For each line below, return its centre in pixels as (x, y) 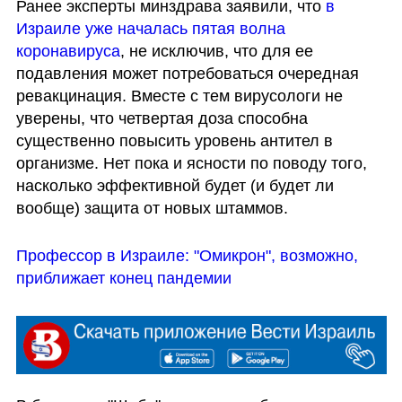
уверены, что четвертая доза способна (162, 118)
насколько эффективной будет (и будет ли (175, 185)
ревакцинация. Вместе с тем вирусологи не (179, 96)
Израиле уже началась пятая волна (150, 28)
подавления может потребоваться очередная (187, 73)
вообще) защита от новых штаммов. (154, 208)
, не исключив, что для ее (216, 51)
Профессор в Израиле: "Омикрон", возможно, (187, 256)
